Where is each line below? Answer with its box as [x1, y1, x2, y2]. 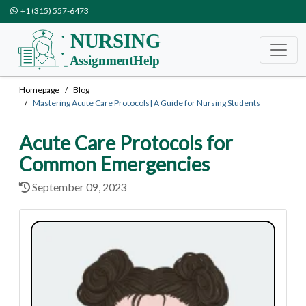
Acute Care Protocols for [19, 131, 233, 154]
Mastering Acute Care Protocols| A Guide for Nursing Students [33, 98, 260, 108]
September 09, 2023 [30, 180, 127, 193]
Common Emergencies [19, 152, 210, 176]
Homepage [19, 85, 59, 95]
